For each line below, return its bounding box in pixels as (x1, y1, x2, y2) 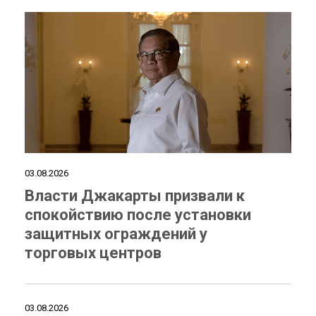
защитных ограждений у (25, 225, 207, 243)
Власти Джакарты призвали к (25, 187, 245, 205)
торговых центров (25, 244, 162, 262)
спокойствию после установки (25, 206, 251, 224)
